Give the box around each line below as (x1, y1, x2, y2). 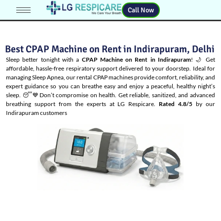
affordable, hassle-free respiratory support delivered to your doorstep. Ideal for (6, 65, 215, 72)
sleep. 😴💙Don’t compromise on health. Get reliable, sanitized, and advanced (6, 91, 215, 99)
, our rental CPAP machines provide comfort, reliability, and (64, 74, 216, 81)
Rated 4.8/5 (159, 100, 193, 108)
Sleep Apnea (32, 74, 64, 81)
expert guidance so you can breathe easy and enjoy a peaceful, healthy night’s (6, 82, 215, 90)
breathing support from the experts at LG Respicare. (6, 100, 159, 108)
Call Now (128, 5, 154, 14)
